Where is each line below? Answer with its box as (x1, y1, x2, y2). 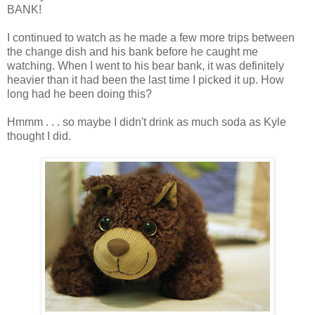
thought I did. (7, 129, 71, 142)
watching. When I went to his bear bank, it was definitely (7, 59, 284, 72)
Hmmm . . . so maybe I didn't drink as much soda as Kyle (7, 115, 286, 128)
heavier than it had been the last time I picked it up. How (7, 73, 284, 86)
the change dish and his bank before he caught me (7, 45, 258, 58)
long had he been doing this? (7, 87, 152, 100)
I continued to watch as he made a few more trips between (7, 31, 295, 44)
